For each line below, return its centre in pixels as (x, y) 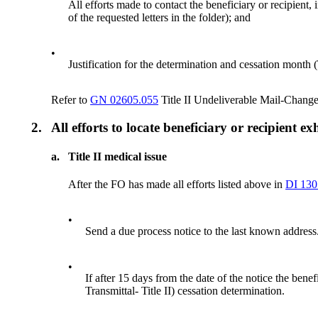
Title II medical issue (118, 157)
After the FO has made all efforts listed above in (177, 185)
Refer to (71, 100)
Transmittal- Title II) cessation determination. (185, 291)
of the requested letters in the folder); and (160, 18)
